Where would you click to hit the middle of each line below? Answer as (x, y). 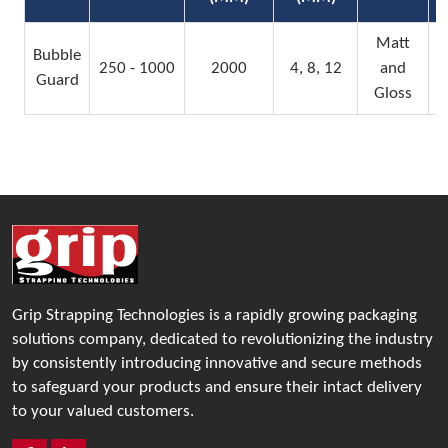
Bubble (57, 55)
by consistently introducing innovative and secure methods (217, 363)
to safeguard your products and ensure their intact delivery (217, 387)
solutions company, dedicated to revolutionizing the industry (222, 339)
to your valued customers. (103, 411)
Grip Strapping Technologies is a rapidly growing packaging (214, 315)
